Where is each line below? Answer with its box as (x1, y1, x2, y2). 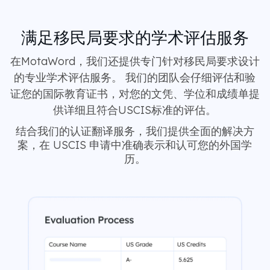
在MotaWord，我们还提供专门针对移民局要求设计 (10, 54, 260, 69)
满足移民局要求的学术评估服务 (20, 27, 249, 48)
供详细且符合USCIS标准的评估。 (53, 103, 216, 118)
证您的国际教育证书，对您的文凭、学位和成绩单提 (10, 87, 260, 101)
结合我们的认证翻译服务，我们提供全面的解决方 (15, 124, 254, 139)
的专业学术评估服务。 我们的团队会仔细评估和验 (14, 71, 256, 85)
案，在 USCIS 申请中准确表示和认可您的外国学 (17, 138, 252, 152)
